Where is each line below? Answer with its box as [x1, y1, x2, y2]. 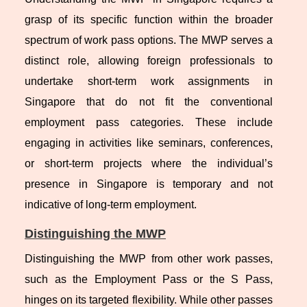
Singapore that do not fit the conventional [25, 96, 273, 108]
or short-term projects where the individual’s [25, 158, 273, 170]
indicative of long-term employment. [25, 199, 197, 211]
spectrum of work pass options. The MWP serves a [25, 34, 273, 47]
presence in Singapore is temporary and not [25, 178, 273, 191]
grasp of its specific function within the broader [25, 14, 273, 26]
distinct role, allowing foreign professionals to [25, 55, 273, 67]
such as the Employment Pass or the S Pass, [25, 273, 273, 286]
